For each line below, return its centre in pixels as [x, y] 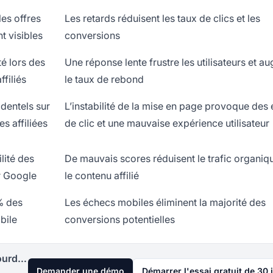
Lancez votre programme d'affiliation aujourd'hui [22, 259]
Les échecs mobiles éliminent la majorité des [165, 203]
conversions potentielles [120, 220]
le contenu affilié [102, 176]
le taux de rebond [104, 80]
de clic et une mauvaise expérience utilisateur [167, 123]
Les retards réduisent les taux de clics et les [162, 19]
